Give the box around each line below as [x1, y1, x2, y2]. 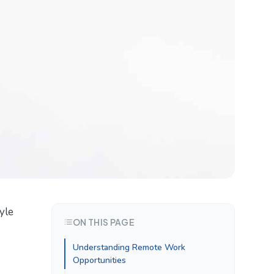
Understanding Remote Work [73, 241, 185, 253]
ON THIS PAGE [73, 216, 135, 228]
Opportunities [73, 254, 126, 266]
